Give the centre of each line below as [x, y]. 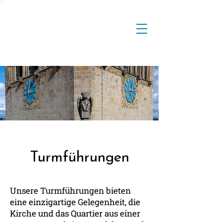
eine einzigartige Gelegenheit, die [75, 202]
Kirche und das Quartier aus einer [75, 213]
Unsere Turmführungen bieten [70, 191]
